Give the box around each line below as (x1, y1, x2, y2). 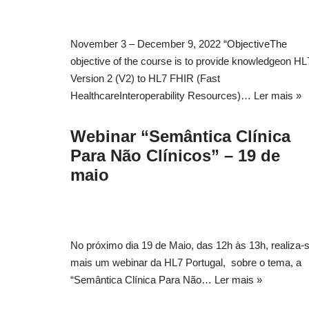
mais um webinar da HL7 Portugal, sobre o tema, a (70, 256, 301, 268)
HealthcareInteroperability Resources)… (70, 89, 254, 101)
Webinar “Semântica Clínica (70, 126, 290, 146)
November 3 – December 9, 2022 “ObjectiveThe (70, 37, 287, 50)
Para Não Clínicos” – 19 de (70, 146, 280, 165)
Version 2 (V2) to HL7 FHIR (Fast (70, 72, 220, 84)
